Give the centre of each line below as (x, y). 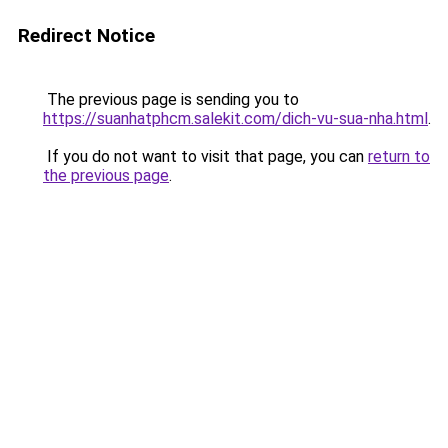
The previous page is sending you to (171, 99)
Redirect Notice (86, 35)
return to (399, 156)
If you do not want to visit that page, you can (205, 156)
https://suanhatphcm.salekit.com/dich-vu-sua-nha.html (235, 118)
